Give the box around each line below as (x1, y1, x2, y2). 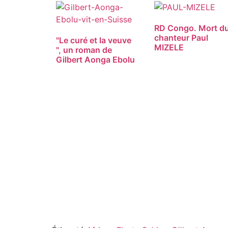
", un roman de (56, 45, 112, 55)
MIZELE (154, 42, 184, 53)
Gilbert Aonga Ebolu (56, 54, 135, 65)
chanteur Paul (154, 33, 209, 43)
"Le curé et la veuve (56, 35, 131, 46)
